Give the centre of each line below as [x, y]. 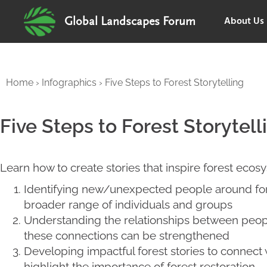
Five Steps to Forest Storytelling [174, 83]
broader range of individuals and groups [128, 204]
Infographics [69, 83]
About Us [244, 21]
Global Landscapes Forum [130, 21]
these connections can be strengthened [127, 235]
